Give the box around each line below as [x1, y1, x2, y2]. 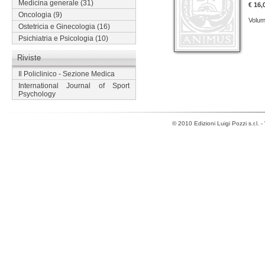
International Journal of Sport [18, 82, 130, 90]
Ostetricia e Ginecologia [18, 22, 95, 31]
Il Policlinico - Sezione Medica [18, 70, 115, 78]
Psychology [18, 90, 56, 98]
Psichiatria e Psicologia [18, 34, 93, 43]
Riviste [17, 53, 41, 62]
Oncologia [18, 11, 51, 19]
